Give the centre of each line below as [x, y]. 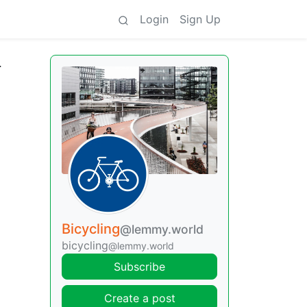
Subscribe [139, 267]
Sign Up [200, 19]
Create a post [139, 298]
